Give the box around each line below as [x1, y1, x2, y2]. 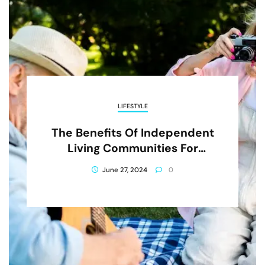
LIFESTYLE [117, 102, 148, 110]
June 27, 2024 [102, 165, 148, 174]
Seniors [111, 156, 154, 171]
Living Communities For [67, 140, 198, 156]
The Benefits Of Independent [51, 125, 214, 140]
